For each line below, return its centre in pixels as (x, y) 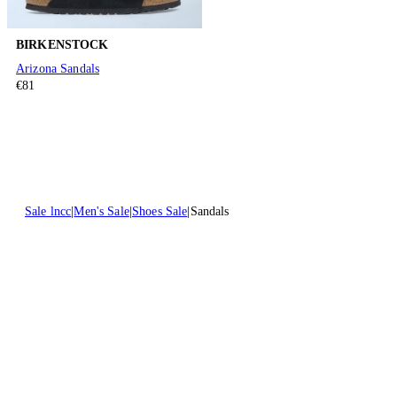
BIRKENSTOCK (62, 44)
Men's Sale (101, 212)
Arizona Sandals (58, 69)
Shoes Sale (160, 212)
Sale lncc (48, 212)
